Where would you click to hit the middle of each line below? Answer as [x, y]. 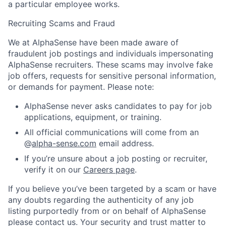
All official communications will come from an [111, 132]
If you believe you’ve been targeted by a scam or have [112, 188]
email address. [125, 143]
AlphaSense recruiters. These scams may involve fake [110, 64]
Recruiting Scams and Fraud [62, 23]
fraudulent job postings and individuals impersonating [111, 53]
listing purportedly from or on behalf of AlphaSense [107, 211]
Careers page [109, 169]
